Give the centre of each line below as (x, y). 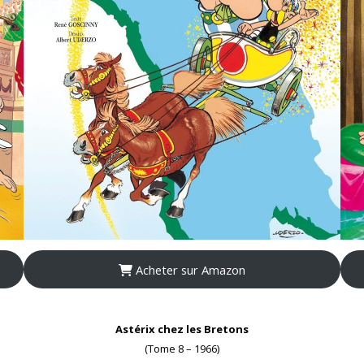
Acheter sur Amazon (188, 269)
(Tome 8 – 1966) (182, 349)
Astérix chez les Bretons (182, 329)
